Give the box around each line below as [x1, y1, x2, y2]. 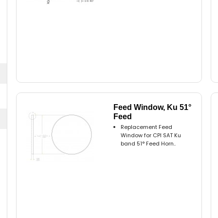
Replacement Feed [121, 123, 173, 131]
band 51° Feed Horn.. [121, 140, 176, 148]
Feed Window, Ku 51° [113, 103, 192, 112]
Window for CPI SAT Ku [121, 131, 182, 140]
